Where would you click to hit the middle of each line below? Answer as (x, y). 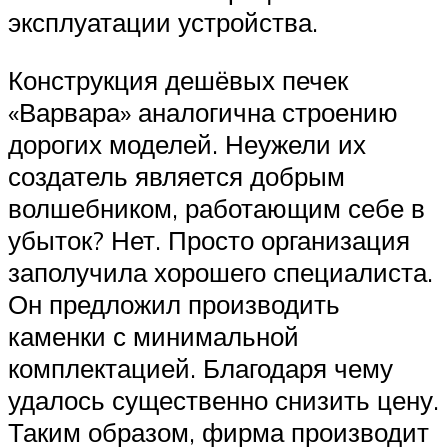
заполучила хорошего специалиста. (220, 271)
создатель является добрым (176, 175)
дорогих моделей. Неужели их (187, 143)
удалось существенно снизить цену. (223, 399)
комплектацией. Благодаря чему (200, 367)
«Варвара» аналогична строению (203, 111)
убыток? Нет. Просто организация (209, 239)
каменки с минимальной (153, 335)
